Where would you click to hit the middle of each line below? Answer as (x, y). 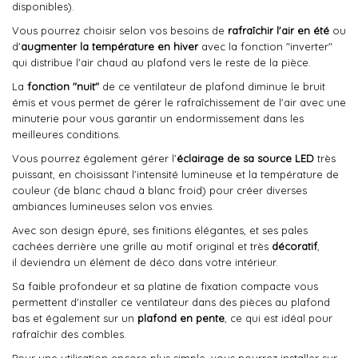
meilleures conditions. (66, 134)
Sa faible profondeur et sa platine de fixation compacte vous (165, 286)
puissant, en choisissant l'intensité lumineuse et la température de (175, 174)
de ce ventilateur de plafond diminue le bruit (212, 86)
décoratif (294, 246)
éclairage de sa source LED (247, 158)
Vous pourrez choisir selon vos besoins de (120, 30)
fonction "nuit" (63, 86)
